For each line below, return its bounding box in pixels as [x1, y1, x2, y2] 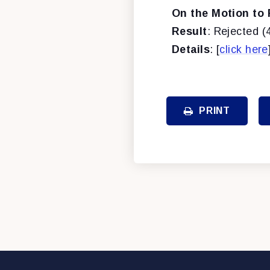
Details [172, 43, 210, 55]
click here [219, 43, 268, 55]
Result [172, 25, 207, 37]
